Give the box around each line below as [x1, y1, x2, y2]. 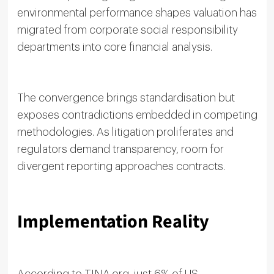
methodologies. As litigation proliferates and [17, 126, 234, 138]
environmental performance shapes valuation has [17, 7, 257, 18]
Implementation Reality [17, 208, 209, 235]
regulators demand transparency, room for [17, 143, 224, 155]
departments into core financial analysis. [17, 41, 212, 53]
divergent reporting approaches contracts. [17, 160, 225, 172]
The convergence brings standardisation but [17, 92, 235, 103]
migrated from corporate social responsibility [17, 24, 238, 35]
